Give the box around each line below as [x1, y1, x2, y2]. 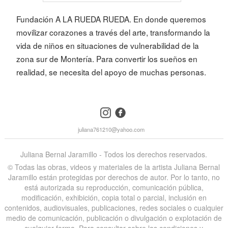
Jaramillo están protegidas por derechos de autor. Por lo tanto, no [8, 172, 220, 183]
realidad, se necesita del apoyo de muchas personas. [16, 66, 206, 78]
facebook [113, 106, 144, 117]
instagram [99, 106, 131, 117]
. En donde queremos [129, 13, 206, 25]
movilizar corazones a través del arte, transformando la [16, 26, 210, 38]
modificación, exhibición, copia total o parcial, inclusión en [21, 192, 207, 203]
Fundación [16, 13, 55, 25]
